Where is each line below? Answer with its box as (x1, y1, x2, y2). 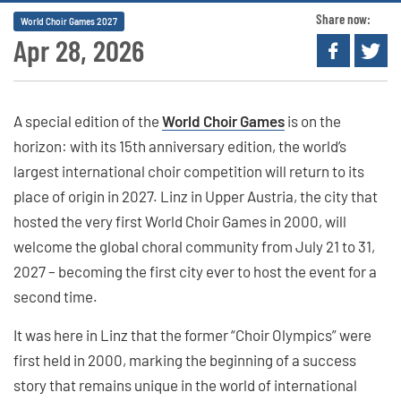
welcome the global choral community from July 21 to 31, (13, 236, 375, 255)
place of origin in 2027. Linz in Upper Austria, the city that (13, 186, 378, 205)
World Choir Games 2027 (21, 15, 117, 27)
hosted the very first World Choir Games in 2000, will (13, 211, 346, 230)
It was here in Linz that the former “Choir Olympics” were (13, 325, 371, 344)
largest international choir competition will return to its (13, 161, 364, 180)
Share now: (315, 10, 371, 27)
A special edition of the (13, 111, 162, 130)
